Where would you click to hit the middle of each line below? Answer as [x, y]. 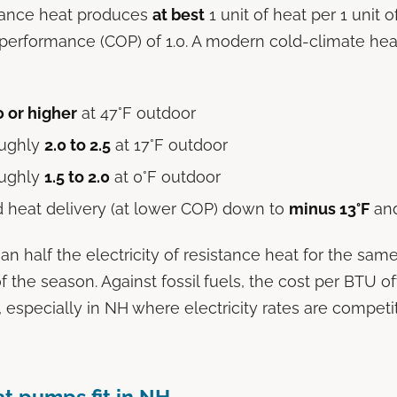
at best [179, 14]
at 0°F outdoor [165, 177]
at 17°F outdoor [169, 145]
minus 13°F [329, 209]
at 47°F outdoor [136, 113]
